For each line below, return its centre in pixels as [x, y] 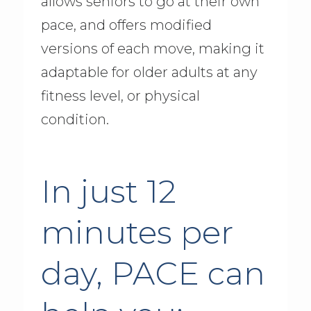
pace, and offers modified [126, 25]
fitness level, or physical [120, 96]
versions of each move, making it [152, 49]
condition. [75, 120]
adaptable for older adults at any [149, 73]
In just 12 [108, 192]
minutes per [137, 233]
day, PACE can [153, 274]
